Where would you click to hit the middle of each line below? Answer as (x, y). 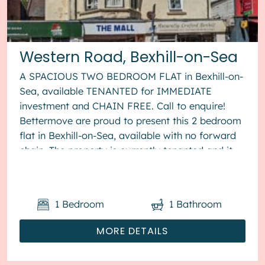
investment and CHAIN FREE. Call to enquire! (123, 106)
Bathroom (199, 204)
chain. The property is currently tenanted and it (126, 151)
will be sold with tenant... (76, 165)
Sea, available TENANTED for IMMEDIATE (116, 91)
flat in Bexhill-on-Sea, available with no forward (128, 136)
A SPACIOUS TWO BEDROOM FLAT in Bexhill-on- (132, 77)
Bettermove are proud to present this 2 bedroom (131, 121)
